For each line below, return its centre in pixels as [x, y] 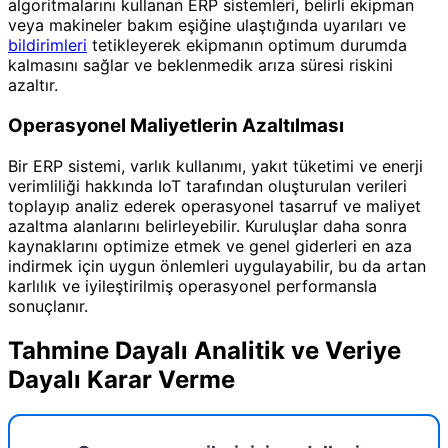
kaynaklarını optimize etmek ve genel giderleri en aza [210, 245]
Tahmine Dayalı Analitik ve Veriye [204, 350]
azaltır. [33, 85]
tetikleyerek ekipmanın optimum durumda [247, 45]
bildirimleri [47, 45]
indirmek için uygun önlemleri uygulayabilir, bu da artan [217, 265]
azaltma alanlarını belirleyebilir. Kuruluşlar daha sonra [207, 225]
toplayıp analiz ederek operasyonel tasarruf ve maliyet [214, 205]
